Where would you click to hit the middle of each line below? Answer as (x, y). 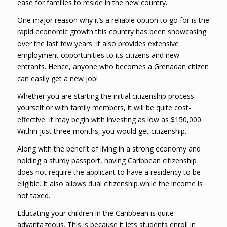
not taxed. (33, 195)
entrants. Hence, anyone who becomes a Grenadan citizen (113, 67)
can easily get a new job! (57, 79)
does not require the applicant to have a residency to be (109, 172)
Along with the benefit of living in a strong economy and (109, 148)
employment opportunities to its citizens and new (98, 55)
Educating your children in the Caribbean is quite (95, 213)
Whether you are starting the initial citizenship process (105, 96)
